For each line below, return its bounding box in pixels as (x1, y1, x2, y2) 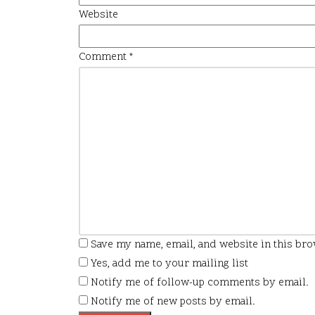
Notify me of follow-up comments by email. (91, 275, 309, 290)
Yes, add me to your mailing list (88, 256, 248, 271)
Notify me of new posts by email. (91, 294, 255, 309)
